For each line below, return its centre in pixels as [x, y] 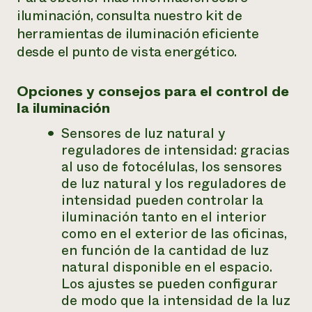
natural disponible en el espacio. [167, 267]
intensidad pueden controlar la [162, 200]
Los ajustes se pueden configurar [169, 284]
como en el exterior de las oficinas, [174, 234]
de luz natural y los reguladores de [174, 184]
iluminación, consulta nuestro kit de [130, 16]
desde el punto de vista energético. [127, 52]
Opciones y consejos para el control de [153, 92]
